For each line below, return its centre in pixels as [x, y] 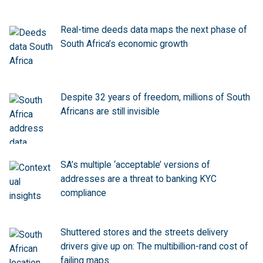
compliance [83, 193]
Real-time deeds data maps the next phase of [154, 30]
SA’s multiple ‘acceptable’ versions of [135, 165]
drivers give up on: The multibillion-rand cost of [154, 246]
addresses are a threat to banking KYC [138, 179]
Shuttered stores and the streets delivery [144, 232]
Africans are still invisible [110, 112]
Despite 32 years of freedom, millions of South [155, 98]
